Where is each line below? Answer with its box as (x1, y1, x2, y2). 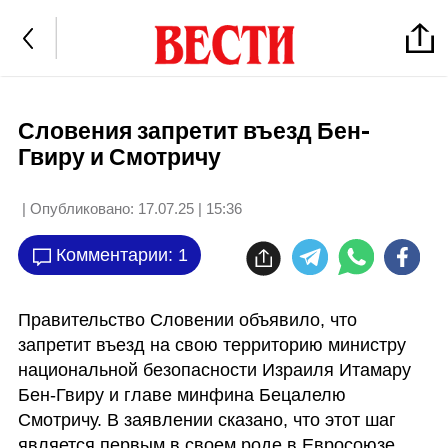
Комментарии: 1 (55, 244, 188, 265)
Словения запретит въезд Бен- (17, 117, 370, 147)
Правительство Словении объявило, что (17, 309, 357, 330)
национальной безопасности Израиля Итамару (17, 359, 411, 380)
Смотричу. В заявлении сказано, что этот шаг (17, 409, 396, 430)
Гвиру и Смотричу (17, 143, 221, 173)
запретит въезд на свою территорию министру (17, 334, 406, 355)
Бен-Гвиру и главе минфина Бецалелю (17, 384, 346, 405)
